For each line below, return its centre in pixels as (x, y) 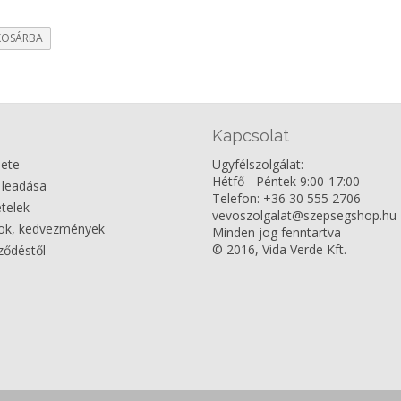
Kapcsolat (250, 136)
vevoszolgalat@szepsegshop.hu (304, 216)
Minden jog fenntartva (276, 233)
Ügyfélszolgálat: (257, 165)
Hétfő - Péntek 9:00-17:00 (286, 182)
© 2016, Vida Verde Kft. (279, 250)
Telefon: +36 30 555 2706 (286, 199)
